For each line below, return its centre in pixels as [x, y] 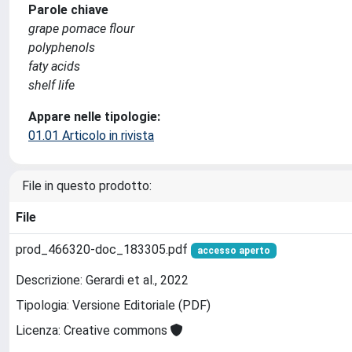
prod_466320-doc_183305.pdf [103, 249]
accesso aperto [233, 251]
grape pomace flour [81, 29]
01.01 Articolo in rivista [91, 136]
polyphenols [62, 48]
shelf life [51, 85]
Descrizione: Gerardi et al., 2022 [102, 280]
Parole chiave [68, 10]
